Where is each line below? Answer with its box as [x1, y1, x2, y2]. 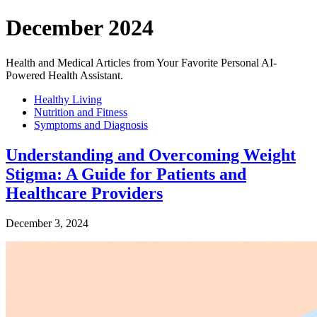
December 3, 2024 [6, 217, 88, 229]
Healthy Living [34, 93, 102, 105]
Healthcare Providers [6, 183, 163, 202]
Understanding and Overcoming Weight [6, 145, 296, 164]
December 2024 [6, 15, 154, 41]
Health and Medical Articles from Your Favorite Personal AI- [6, 56, 277, 69]
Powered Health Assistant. [6, 69, 123, 81]
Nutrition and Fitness [34, 105, 127, 118]
